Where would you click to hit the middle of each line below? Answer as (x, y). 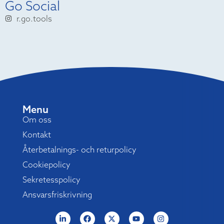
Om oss (37, 119)
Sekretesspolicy (51, 179)
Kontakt (36, 134)
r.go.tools (34, 18)
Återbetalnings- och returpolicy (79, 149)
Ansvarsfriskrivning (57, 194)
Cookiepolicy (46, 164)
